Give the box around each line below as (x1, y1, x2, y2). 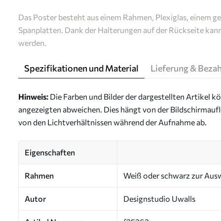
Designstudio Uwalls (123, 194, 195, 203)
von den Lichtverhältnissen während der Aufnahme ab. (18, 117, 207, 127)
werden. (18, 38, 46, 47)
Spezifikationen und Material (24, 63, 139, 74)
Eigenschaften (25, 147, 75, 157)
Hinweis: (18, 92, 48, 101)
